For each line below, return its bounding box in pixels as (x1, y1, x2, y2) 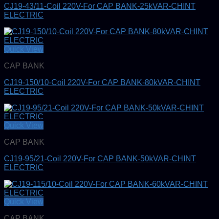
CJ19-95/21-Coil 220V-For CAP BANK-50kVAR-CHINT (4, 154, 196, 163)
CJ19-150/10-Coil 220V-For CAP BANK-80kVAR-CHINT (4, 78, 200, 87)
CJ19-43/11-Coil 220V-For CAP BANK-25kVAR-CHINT (4, 1, 196, 10)
